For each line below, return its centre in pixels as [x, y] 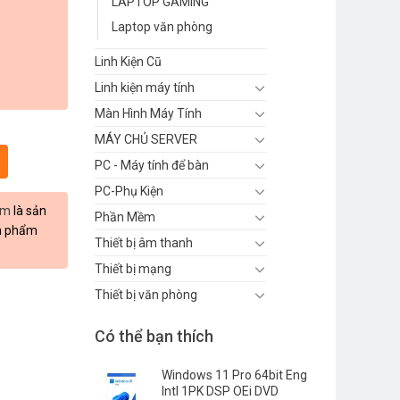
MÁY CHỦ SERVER [146, 139]
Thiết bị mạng [133, 269]
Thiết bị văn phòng [146, 295]
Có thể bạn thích [154, 336]
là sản [29, 210]
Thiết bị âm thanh [144, 243]
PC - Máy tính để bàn [152, 165]
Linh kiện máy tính [145, 87]
